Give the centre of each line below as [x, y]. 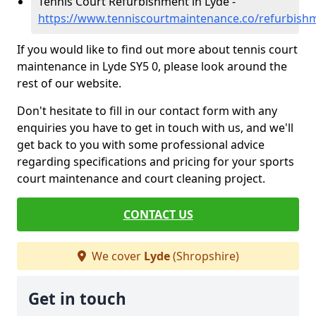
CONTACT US [158, 214]
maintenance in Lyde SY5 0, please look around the [152, 66]
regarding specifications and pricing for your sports [156, 162]
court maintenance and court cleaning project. [141, 178]
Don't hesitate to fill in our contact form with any [147, 111]
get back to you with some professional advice [141, 145]
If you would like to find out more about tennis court [157, 49]
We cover [116, 256]
